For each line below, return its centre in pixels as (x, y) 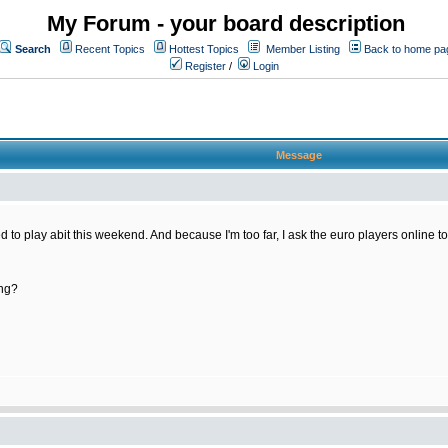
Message (299, 155)
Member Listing (303, 49)
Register (204, 66)
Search (33, 49)
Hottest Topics (204, 49)
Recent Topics (110, 49)
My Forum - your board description (226, 23)
